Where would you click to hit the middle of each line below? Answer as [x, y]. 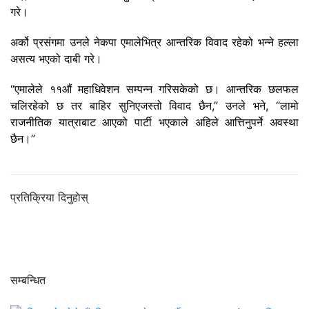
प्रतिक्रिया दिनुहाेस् [49, 197]
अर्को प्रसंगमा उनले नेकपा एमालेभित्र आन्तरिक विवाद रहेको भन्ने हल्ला [154, 42]
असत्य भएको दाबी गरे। [56, 58]
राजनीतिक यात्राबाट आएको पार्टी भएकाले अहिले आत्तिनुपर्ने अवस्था [154, 122]
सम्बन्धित [28, 280]
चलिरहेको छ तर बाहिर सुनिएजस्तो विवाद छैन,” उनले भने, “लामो [154, 105]
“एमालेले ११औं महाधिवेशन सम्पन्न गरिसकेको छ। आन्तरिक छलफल [154, 89]
